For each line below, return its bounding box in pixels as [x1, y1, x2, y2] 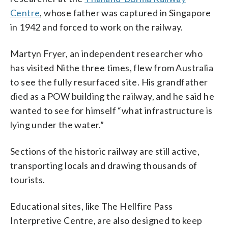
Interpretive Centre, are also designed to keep [10, 214, 203, 226]
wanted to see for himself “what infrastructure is [10, 104, 213, 116]
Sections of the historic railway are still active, [10, 145, 199, 157]
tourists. [10, 174, 45, 185]
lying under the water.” [10, 119, 104, 130]
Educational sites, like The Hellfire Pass [10, 200, 173, 212]
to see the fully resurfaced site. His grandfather [10, 76, 208, 88]
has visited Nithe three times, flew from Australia [10, 62, 213, 73]
